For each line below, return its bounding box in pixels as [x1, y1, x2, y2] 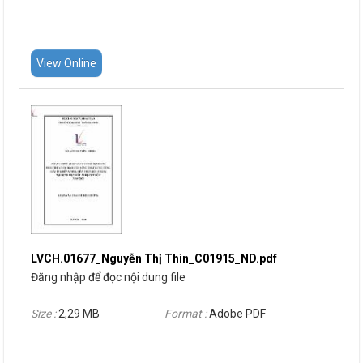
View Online [36, 56, 96, 70]
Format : [164, 307, 209, 321]
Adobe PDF [209, 307, 266, 321]
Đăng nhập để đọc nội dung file [31, 271, 186, 284]
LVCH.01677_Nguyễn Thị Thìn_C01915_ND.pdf [31, 252, 277, 266]
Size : [31, 307, 58, 321]
